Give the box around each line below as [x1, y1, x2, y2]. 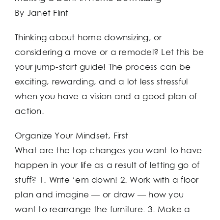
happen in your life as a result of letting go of [15, 159, 200, 171]
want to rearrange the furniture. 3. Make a [15, 203, 191, 215]
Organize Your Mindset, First [15, 129, 129, 141]
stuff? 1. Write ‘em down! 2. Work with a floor [15, 173, 199, 186]
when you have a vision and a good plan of [15, 90, 197, 102]
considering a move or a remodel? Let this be [15, 46, 204, 58]
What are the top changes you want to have [15, 144, 202, 156]
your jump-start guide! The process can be [15, 60, 191, 73]
